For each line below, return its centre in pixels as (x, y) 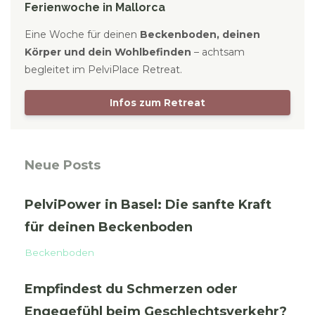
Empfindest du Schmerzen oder (131, 289)
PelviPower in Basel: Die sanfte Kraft (148, 205)
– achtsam (218, 52)
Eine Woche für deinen (82, 35)
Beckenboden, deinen (200, 35)
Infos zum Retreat (157, 103)
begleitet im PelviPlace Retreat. (103, 70)
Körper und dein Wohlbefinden (108, 52)
